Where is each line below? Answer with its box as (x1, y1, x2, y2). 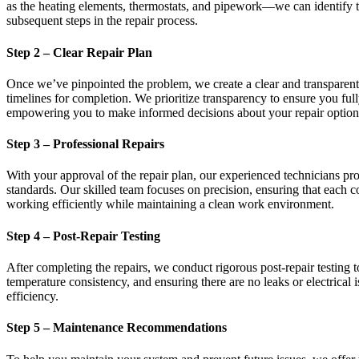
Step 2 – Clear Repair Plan (6, 45, 152, 59)
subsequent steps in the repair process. (6, 14, 198, 28)
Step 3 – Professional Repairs (6, 137, 164, 151)
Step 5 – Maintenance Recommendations (6, 321, 227, 335)
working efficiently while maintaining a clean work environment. (6, 197, 334, 212)
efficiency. (6, 288, 58, 303)
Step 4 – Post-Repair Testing (6, 228, 160, 243)
